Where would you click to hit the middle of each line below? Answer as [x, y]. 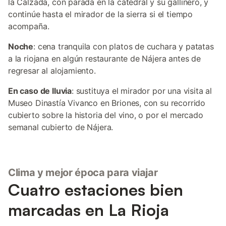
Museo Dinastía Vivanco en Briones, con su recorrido [107, 103]
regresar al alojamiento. [52, 71]
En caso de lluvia [40, 91]
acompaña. [29, 26]
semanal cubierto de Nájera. [61, 127]
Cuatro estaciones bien [96, 190]
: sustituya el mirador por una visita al [142, 91]
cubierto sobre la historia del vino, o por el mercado [106, 115]
